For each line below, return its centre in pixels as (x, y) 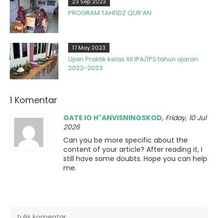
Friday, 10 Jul (186, 118)
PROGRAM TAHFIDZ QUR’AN (110, 13)
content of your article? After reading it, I (133, 149)
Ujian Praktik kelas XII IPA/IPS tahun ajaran (133, 59)
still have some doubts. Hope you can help (135, 158)
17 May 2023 (89, 47)
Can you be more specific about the (126, 140)
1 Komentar (34, 100)
